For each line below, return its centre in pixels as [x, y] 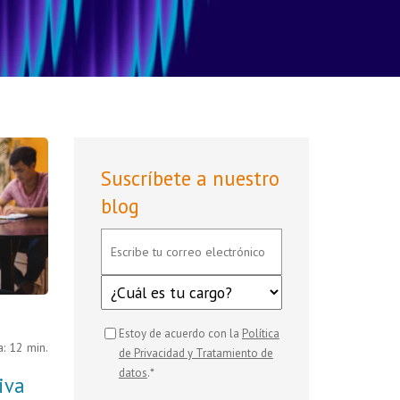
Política [260, 333]
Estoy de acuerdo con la [180, 333]
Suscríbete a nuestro [190, 178]
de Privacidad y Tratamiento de [196, 353]
